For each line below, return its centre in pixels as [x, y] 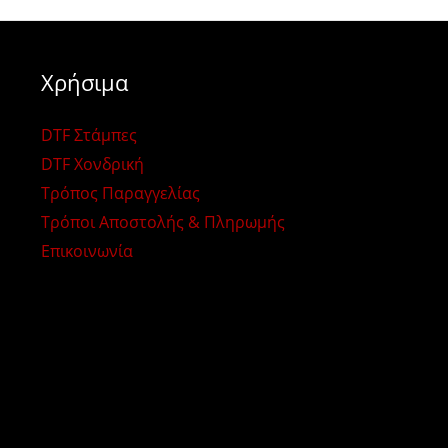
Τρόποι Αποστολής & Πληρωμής [162, 222]
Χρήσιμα [84, 82]
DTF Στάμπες [88, 135]
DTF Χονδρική [92, 164]
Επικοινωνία [86, 251]
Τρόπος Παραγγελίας [120, 193]
